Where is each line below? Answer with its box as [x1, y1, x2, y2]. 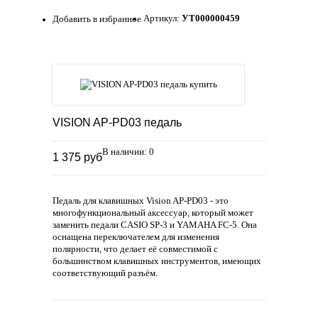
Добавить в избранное [53, 14, 141, 25]
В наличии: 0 [102, 147, 154, 158]
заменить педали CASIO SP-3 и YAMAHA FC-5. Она [53, 220, 257, 231]
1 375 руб [53, 151, 102, 164]
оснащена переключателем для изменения [53, 232, 219, 243]
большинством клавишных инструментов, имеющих [53, 256, 261, 267]
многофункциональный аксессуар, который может [53, 208, 253, 219]
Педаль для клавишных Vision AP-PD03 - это [53, 196, 229, 207]
